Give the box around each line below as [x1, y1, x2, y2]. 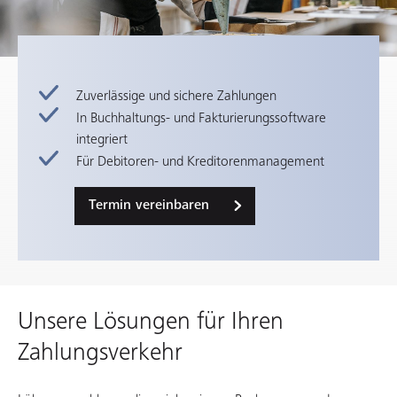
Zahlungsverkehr [18, 339, 183, 365]
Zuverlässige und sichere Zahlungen [76, 89, 276, 104]
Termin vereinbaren [89, 198, 209, 213]
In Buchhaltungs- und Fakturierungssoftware [76, 111, 326, 126]
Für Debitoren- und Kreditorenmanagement [76, 154, 324, 169]
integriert [76, 132, 128, 147]
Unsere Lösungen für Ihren [18, 308, 284, 334]
